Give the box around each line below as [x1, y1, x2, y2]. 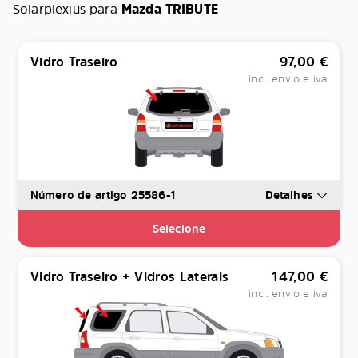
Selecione [152, 221, 206, 237]
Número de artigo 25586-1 [30, 187, 176, 203]
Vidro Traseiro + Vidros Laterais [30, 268, 229, 286]
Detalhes [265, 187, 316, 203]
